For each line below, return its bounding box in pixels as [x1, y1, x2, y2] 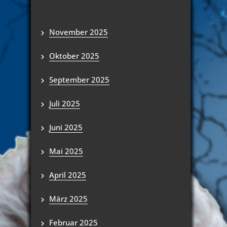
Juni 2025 [49, 122, 83, 132]
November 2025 [49, 27, 108, 37]
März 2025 [49, 194, 88, 204]
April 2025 [49, 170, 86, 180]
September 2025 [49, 74, 109, 85]
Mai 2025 [49, 146, 83, 156]
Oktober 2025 [49, 51, 99, 61]
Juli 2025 [49, 98, 80, 108]
